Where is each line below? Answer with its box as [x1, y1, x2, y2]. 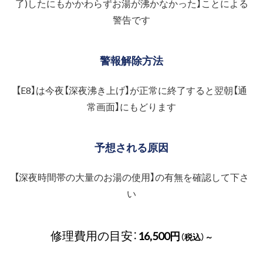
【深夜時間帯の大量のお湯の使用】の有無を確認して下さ [14, 169, 249, 184]
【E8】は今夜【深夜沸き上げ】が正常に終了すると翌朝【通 [16, 82, 247, 97]
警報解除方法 [100, 52, 163, 68]
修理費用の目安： [50, 226, 138, 244]
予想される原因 [95, 139, 168, 155]
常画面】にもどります [87, 99, 176, 113]
